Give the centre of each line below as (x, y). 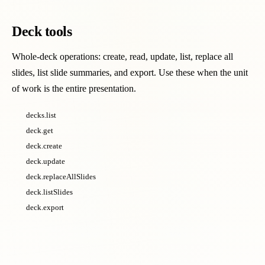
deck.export (45, 207)
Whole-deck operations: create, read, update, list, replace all (122, 56)
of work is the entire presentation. (74, 88)
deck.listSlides (49, 192)
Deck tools (42, 31)
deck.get (40, 130)
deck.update (46, 161)
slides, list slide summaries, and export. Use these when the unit (130, 72)
